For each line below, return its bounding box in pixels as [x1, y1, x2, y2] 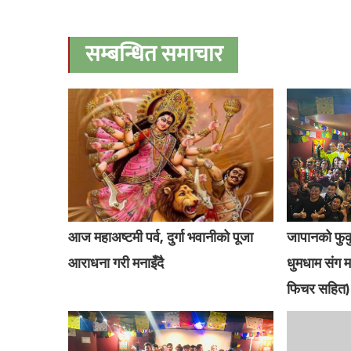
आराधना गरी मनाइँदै [68, 252, 165, 273]
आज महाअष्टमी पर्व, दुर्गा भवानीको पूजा [68, 226, 254, 248]
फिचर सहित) [286, 278, 349, 299]
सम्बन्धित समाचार [85, 36, 223, 73]
